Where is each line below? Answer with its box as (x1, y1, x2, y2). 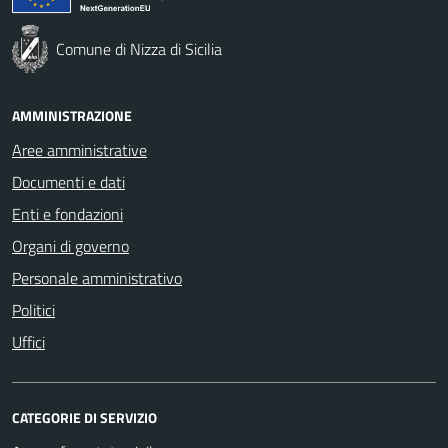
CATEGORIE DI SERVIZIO (12, 406, 157, 428)
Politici (12, 297, 55, 322)
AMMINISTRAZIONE (12, 104, 132, 126)
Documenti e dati (12, 169, 125, 194)
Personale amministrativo (12, 265, 182, 290)
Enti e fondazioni (12, 201, 123, 226)
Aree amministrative (12, 137, 147, 162)
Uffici (12, 329, 45, 354)
